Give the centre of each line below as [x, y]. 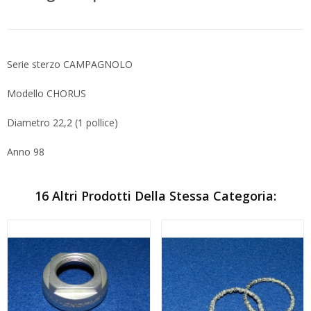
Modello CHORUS [47, 93]
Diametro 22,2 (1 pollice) [62, 122]
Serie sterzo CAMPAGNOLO [70, 64]
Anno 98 [26, 151]
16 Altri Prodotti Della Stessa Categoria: [155, 195]
